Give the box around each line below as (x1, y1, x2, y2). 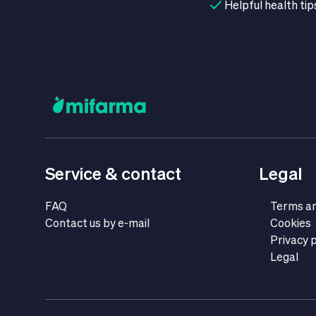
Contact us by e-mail (45, 216, 150, 229)
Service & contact (45, 164, 181, 183)
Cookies (269, 216, 311, 229)
